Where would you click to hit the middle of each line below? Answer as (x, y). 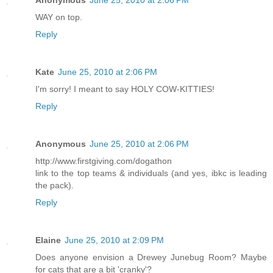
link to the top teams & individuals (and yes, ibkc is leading (151, 173)
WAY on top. (59, 17)
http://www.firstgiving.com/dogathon (104, 161)
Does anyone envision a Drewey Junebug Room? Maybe (151, 257)
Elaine (48, 240)
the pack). (55, 186)
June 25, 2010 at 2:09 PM (114, 240)
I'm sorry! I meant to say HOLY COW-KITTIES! (125, 89)
